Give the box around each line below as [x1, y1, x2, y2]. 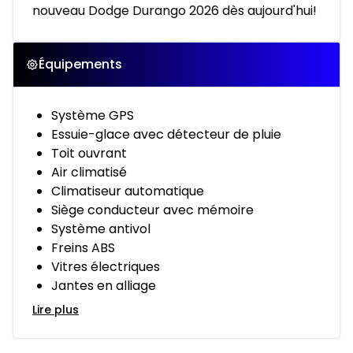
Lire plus [32, 302, 79, 318]
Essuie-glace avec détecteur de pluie [51, 125, 281, 144]
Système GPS [51, 106, 134, 125]
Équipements [39, 55, 122, 74]
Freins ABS [51, 239, 115, 258]
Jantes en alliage [51, 277, 156, 295]
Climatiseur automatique [51, 182, 204, 201]
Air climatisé [51, 163, 127, 182]
